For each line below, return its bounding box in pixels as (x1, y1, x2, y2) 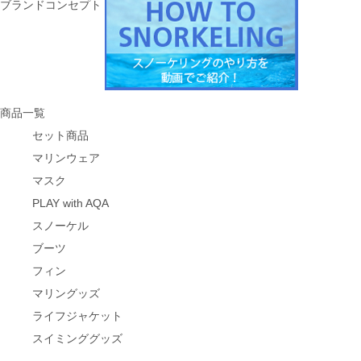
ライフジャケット (32, 309, 122, 322)
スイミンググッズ (32, 332, 122, 345)
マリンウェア (32, 151, 100, 164)
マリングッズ (32, 287, 100, 300)
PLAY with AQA (32, 197, 109, 210)
